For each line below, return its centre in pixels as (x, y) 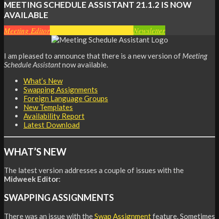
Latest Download (52, 125)
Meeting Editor (27, 31)
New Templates (48, 107)
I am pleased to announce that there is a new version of (93, 56)
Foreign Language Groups (66, 99)
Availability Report (54, 116)
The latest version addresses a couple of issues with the (94, 170)
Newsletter (149, 31)
